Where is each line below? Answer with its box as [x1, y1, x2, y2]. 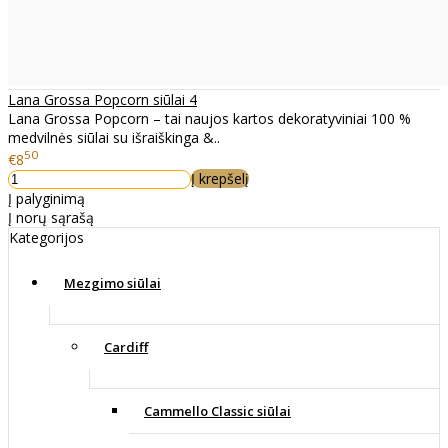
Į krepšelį [191, 168, 249, 188]
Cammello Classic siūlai [144, 401, 291, 420]
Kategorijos [9, 227, 84, 247]
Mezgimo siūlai [64, 273, 161, 292]
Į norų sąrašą [8, 207, 94, 227]
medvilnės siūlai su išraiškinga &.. [8, 128, 220, 148]
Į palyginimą [8, 188, 85, 208]
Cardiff [104, 337, 148, 356]
